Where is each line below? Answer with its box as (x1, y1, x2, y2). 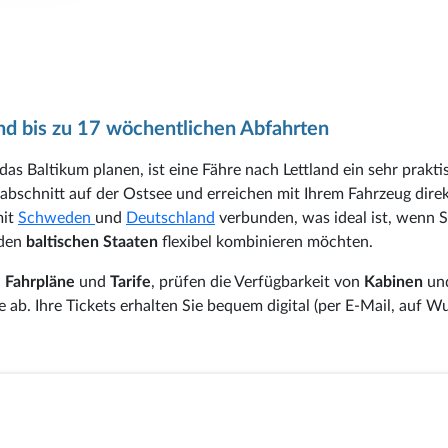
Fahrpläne (5, 273, 75, 290)
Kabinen (364, 273, 423, 290)
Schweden (18, 209, 95, 226)
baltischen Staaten (26, 233, 158, 250)
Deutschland (126, 209, 215, 226)
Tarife (110, 273, 151, 290)
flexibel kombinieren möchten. (158, 233, 373, 250)
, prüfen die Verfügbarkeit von (151, 273, 364, 290)
